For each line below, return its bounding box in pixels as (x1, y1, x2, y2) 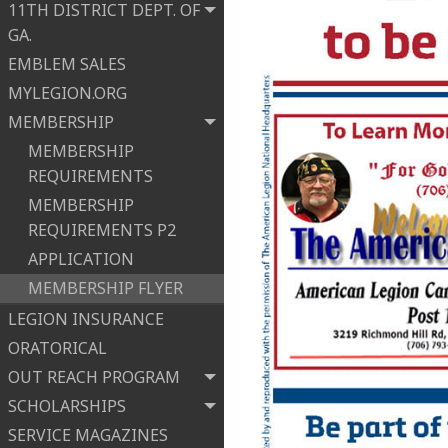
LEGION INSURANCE (8, 308, 164, 331)
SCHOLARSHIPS (8, 395, 126, 418)
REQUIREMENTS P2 (28, 219, 176, 242)
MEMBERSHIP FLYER (28, 277, 183, 300)
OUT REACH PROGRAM (8, 366, 180, 389)
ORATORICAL (8, 337, 107, 360)
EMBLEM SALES (8, 53, 126, 76)
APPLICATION (28, 248, 134, 271)
